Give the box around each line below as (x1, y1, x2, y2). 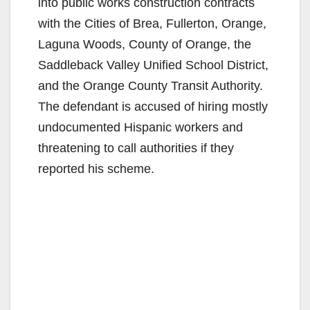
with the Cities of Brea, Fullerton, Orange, (38, 16, 266, 30)
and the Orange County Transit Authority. (38, 78, 263, 93)
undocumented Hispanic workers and (38, 120, 243, 134)
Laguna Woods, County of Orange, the (38, 37, 251, 51)
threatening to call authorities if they (38, 140, 234, 155)
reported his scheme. (38, 161, 154, 176)
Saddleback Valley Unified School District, (38, 57, 268, 72)
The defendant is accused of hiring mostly (38, 99, 268, 113)
